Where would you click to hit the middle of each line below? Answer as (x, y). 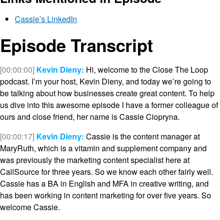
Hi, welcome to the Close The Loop (146, 70)
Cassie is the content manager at (142, 137)
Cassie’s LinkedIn (46, 19)
